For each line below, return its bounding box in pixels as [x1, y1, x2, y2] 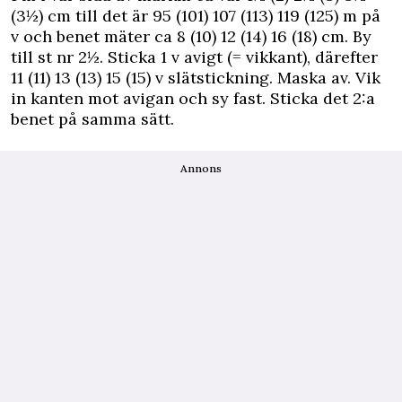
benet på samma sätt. [11, 109, 174, 130]
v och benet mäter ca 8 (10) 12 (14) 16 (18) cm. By [11, 26, 371, 48]
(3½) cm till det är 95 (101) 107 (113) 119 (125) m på [11, 5, 380, 27]
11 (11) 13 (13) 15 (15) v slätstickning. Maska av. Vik [11, 67, 380, 89]
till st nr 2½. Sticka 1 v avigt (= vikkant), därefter [11, 47, 378, 68]
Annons [180, 162, 222, 176]
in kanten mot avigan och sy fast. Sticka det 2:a [11, 88, 375, 109]
